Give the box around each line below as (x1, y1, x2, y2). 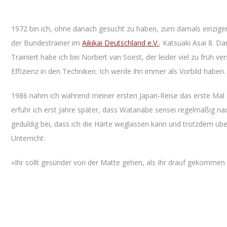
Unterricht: (11, 133, 45, 143)
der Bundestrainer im (11, 38, 82, 48)
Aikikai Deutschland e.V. (82, 38, 159, 48)
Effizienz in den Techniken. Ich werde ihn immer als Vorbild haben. (11, 66, 225, 76)
